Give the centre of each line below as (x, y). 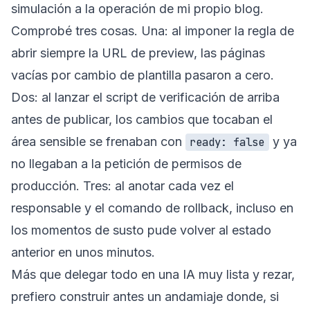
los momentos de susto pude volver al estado (141, 230)
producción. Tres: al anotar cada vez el (122, 185)
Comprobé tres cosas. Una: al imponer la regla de (153, 30)
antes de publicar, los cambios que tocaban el (142, 119)
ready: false (227, 142)
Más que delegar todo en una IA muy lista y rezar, (153, 274)
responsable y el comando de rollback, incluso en (152, 208)
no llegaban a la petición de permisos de (126, 163)
